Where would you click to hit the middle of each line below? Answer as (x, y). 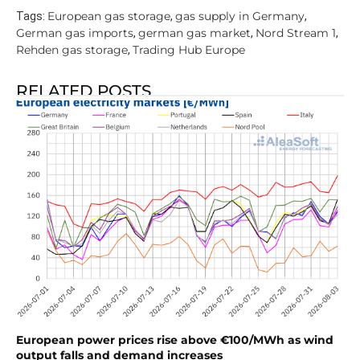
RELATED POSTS (84, 90)
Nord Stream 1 (296, 33)
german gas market (194, 33)
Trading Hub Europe (189, 49)
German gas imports (75, 33)
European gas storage (109, 16)
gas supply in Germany (240, 16)
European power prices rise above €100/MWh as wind (175, 340)
